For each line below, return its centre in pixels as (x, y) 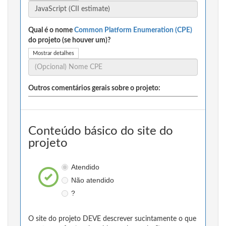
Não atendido (92, 180)
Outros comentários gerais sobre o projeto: (94, 89)
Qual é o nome (51, 31)
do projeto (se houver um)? (69, 41)
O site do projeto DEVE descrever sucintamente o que (112, 219)
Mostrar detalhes (53, 53)
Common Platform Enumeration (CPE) (133, 31)
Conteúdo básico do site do (101, 131)
